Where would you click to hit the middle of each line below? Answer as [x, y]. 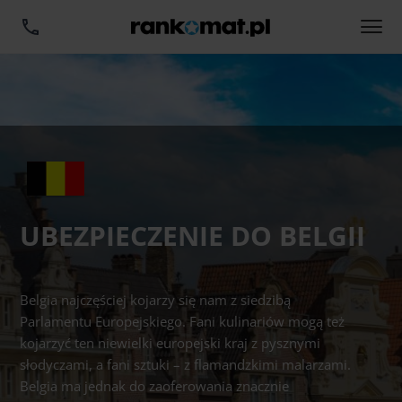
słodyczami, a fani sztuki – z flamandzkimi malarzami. [186, 364]
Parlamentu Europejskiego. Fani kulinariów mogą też [183, 321]
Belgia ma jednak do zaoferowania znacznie [155, 386]
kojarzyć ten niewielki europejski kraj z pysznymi [170, 343]
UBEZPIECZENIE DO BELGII [193, 236]
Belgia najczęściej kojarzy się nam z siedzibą [156, 300]
